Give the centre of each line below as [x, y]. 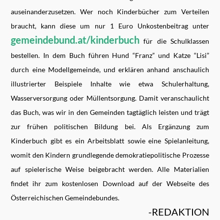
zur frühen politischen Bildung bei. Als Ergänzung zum [110, 126]
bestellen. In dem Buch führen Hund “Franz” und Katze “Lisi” [110, 55]
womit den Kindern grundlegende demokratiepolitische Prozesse [110, 155]
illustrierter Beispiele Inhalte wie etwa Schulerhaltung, [110, 83]
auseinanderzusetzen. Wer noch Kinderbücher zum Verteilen [110, 11]
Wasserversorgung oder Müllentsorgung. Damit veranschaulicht [110, 98]
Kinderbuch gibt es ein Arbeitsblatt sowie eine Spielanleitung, [110, 140]
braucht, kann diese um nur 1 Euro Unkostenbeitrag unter [110, 26]
